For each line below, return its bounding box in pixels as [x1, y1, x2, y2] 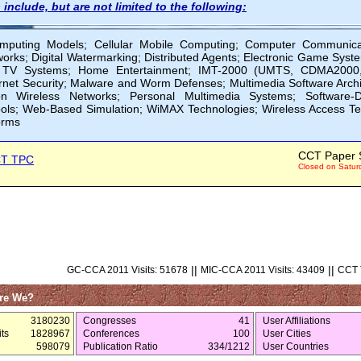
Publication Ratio [83, 341, 158, 351]
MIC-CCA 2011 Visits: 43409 [201, 265, 325, 275]
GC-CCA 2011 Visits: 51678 [67, 265, 188, 275]
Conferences [83, 328, 139, 338]
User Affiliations [263, 315, 330, 326]
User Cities [263, 328, 311, 338]
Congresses [83, 315, 136, 326]
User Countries [263, 341, 329, 351]
